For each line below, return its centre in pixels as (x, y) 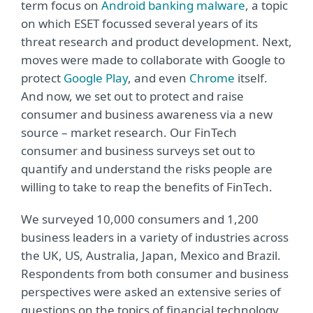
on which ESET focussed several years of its (139, 23)
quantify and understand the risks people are (147, 169)
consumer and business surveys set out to (138, 151)
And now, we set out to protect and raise (132, 96)
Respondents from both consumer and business (155, 274)
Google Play (96, 78)
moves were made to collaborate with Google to (153, 60)
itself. (251, 78)
